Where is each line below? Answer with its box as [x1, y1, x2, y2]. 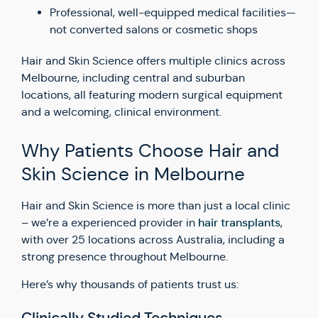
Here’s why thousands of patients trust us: [21, 278, 238, 291]
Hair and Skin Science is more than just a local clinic [21, 199, 290, 212]
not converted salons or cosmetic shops [50, 23, 258, 36]
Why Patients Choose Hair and [21, 139, 279, 162]
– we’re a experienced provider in [21, 216, 198, 229]
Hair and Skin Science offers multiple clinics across [21, 54, 285, 67]
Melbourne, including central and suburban [21, 71, 245, 84]
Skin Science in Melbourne [21, 163, 245, 185]
